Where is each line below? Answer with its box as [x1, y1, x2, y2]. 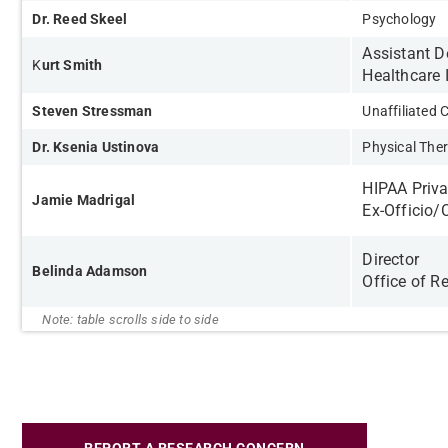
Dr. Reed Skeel [32, 11, 128, 27]
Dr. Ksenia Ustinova [32, 139, 163, 155]
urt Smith [41, 57, 103, 73]
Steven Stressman [32, 103, 153, 119]
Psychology [362, 11, 437, 27]
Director [362, 250, 419, 269]
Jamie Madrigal [32, 192, 136, 208]
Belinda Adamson [32, 263, 148, 279]
